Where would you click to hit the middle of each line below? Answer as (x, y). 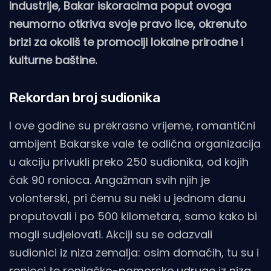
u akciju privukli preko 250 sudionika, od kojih (129, 162)
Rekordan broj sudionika (85, 98)
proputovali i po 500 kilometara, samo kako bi (133, 217)
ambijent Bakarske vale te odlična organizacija (135, 144)
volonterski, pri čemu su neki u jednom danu (127, 198)
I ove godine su (50, 126)
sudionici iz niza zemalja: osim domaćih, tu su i (134, 253)
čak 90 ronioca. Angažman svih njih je (109, 180)
